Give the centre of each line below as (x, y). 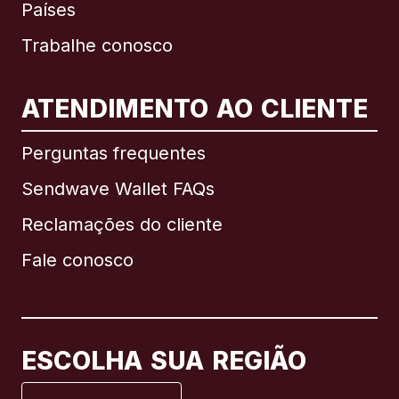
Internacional (133, 125)
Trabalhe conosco (97, 46)
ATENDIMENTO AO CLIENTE (195, 109)
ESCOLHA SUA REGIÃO (164, 361)
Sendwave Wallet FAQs (118, 189)
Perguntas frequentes (114, 154)
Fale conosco (77, 261)
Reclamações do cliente (122, 225)
